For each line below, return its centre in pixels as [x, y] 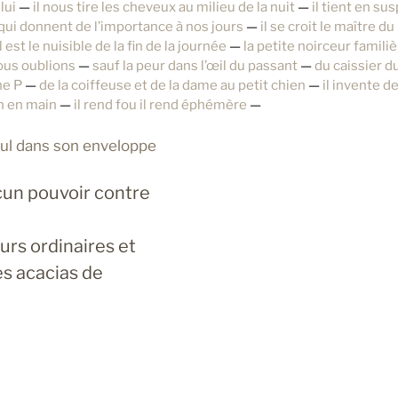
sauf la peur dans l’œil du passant [195, 66]
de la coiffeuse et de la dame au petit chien [172, 86]
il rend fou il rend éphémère [160, 105]
